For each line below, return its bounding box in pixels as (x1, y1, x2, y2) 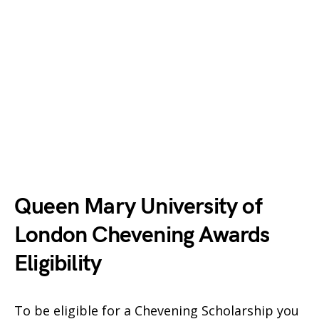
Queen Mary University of (14, 193, 262, 221)
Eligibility (14, 250, 102, 278)
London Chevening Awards (14, 221, 270, 249)
